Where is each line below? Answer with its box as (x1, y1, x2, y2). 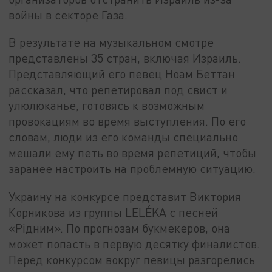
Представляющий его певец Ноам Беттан (8, 67, 236, 81)
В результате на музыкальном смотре (8, 35, 214, 50)
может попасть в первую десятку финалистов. (8, 237, 260, 251)
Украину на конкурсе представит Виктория (8, 189, 242, 204)
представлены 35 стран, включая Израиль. (8, 51, 242, 66)
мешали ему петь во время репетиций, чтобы (8, 146, 257, 160)
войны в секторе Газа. (8, 7, 128, 22)
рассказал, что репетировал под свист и (8, 83, 228, 97)
